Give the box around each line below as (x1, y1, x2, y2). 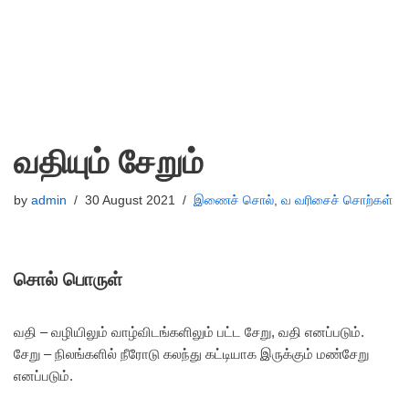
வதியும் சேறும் (14, 143, 204, 181)
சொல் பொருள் (14, 269, 122, 289)
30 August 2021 (85, 194, 175, 207)
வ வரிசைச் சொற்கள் (281, 194, 393, 207)
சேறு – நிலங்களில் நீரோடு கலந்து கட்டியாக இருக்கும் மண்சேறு (14, 346, 369, 362)
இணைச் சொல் (194, 194, 274, 207)
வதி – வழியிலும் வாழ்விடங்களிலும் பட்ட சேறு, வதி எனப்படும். (14, 324, 364, 340)
